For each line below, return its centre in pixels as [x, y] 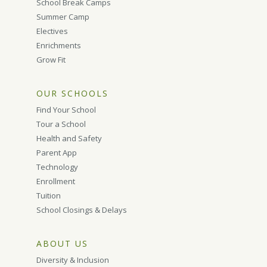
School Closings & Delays [82, 210]
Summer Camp [63, 17]
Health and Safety [69, 138]
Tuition [49, 195]
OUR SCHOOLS [73, 93]
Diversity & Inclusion [73, 260]
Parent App [57, 153]
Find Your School [66, 110]
